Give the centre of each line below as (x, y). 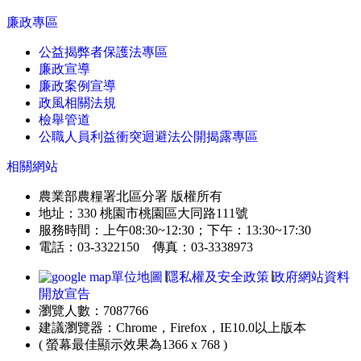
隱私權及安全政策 (218, 277)
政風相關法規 (77, 103)
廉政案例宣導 (77, 86)
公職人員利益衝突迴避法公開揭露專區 (148, 137)
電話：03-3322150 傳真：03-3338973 (146, 247)
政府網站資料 (311, 277)
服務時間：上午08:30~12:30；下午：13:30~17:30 (175, 230)
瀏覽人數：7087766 (93, 311)
